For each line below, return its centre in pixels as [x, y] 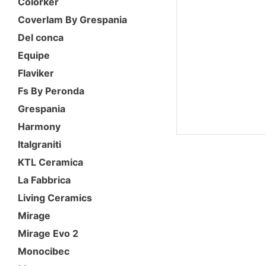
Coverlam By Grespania [72, 19]
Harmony [39, 126]
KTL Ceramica [50, 162]
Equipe [34, 55]
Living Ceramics [55, 197]
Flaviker [36, 73]
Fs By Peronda [51, 91]
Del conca [41, 37]
